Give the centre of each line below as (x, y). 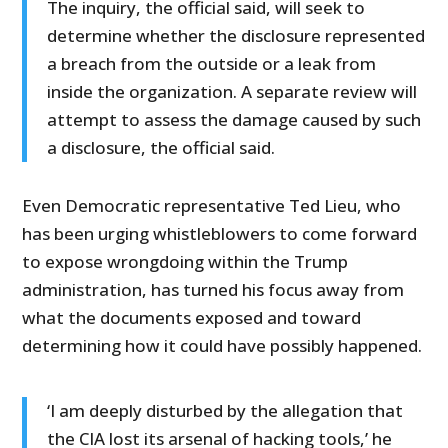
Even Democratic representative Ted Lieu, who (212, 206)
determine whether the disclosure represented (236, 36)
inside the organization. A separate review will (232, 92)
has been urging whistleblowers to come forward (220, 234)
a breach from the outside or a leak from (212, 64)
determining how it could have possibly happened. (222, 346)
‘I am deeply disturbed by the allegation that (225, 411)
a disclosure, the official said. (161, 148)
